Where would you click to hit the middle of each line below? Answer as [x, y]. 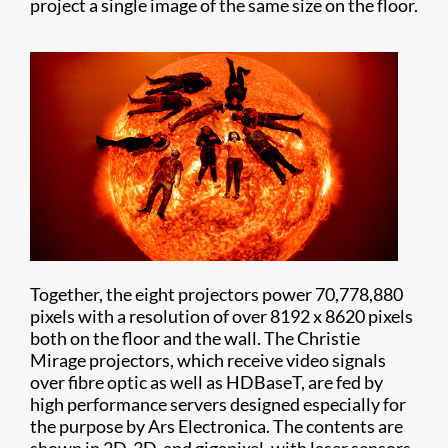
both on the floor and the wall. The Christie [195, 337]
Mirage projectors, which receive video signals [208, 359]
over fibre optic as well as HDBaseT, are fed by [206, 381]
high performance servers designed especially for [218, 403]
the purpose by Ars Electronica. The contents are [216, 425]
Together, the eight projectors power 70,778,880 [216, 293]
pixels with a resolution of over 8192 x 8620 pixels [221, 315]
